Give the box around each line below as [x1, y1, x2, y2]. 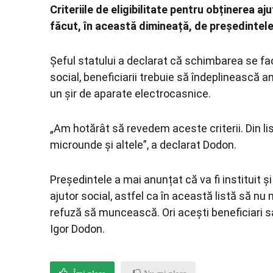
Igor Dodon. [50, 222, 105, 235]
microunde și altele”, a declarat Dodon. [50, 138, 236, 151]
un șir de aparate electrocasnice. [50, 87, 211, 100]
